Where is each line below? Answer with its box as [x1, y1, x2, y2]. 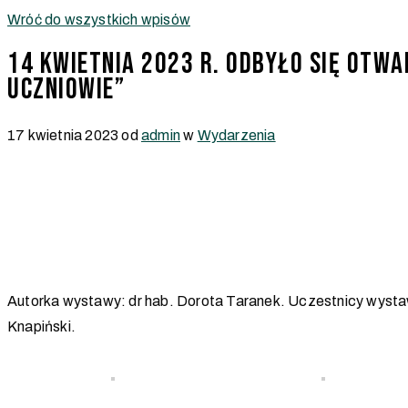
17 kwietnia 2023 [7, 127, 119, 143]
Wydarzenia [197, 127, 276, 143]
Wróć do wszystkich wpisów [7, 12, 190, 27]
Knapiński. [7, 318, 76, 334]
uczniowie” [7, 72, 125, 108]
